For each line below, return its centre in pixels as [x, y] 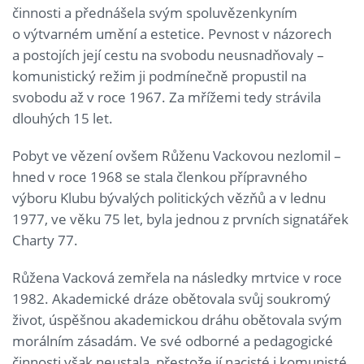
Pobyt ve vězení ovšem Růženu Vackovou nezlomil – [177, 155]
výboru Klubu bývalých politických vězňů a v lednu [169, 197]
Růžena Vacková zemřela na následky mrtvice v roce [177, 277]
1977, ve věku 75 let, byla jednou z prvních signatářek [180, 219]
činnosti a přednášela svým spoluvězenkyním [155, 12]
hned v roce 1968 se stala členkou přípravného [160, 176]
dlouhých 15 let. [63, 118]
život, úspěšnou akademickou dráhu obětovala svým [177, 319]
